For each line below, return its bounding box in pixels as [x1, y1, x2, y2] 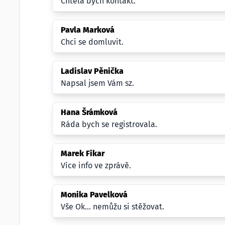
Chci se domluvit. [61, 37, 124, 47]
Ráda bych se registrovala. [61, 120, 157, 129]
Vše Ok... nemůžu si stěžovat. [61, 202, 164, 211]
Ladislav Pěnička [61, 66, 124, 76]
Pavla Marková [61, 25, 115, 35]
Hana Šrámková [61, 107, 118, 117]
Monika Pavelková [61, 190, 128, 199]
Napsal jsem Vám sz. [61, 78, 134, 88]
